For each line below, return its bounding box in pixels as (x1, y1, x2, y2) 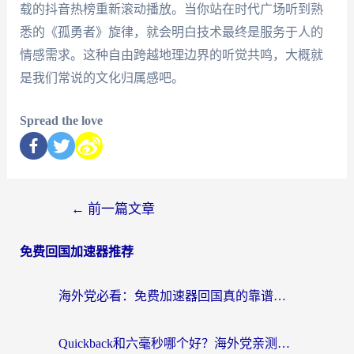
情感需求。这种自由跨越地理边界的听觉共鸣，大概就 (19, 47, 323, 62)
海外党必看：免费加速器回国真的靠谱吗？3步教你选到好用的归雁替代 (273, 289, 286, 303)
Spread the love (19, 114, 103, 128)
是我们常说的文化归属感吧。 (19, 70, 184, 85)
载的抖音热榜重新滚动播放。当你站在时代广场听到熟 (19, 2, 323, 16)
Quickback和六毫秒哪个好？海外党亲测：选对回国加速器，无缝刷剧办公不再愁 (277, 337, 290, 351)
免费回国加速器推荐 (19, 245, 134, 259)
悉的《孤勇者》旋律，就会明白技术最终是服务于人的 (19, 24, 323, 39)
